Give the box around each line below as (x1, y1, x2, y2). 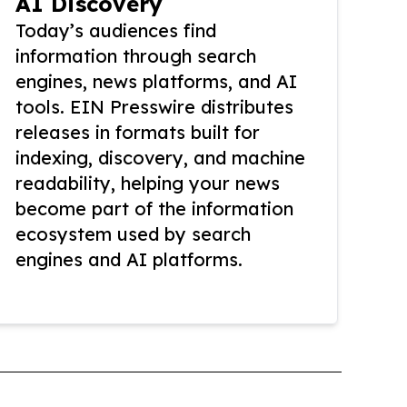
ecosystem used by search (15, 223, 251, 246)
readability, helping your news (15, 172, 280, 195)
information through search (15, 45, 256, 68)
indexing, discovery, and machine (15, 146, 305, 170)
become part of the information (15, 197, 293, 221)
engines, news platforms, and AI (15, 70, 297, 94)
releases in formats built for (15, 121, 260, 144)
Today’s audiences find (15, 19, 216, 43)
